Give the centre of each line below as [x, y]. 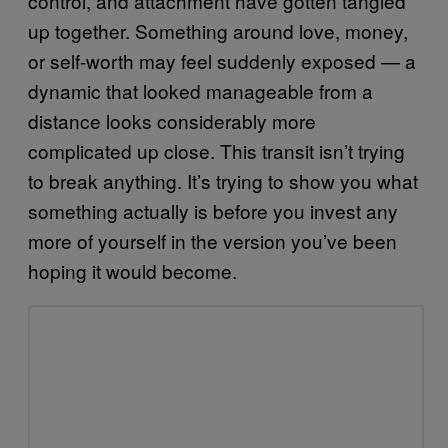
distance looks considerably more [172, 120]
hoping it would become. [132, 270]
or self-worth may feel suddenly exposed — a [222, 60]
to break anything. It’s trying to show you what [223, 180]
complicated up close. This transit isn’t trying [216, 150]
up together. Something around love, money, [218, 30]
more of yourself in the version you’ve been [212, 240]
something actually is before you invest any [213, 210]
